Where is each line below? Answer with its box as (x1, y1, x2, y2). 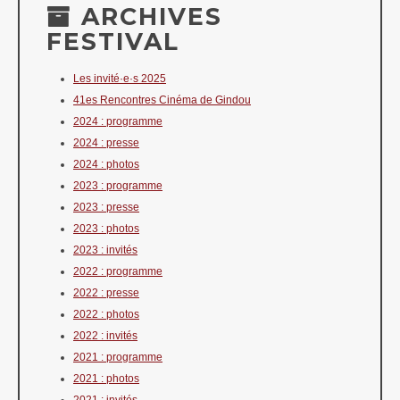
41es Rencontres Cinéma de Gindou (73, 94, 251, 107)
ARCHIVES (72, 2, 222, 32)
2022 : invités (73, 329, 137, 343)
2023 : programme (73, 179, 162, 193)
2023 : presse (73, 201, 139, 214)
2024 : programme (73, 115, 162, 129)
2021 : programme (73, 351, 162, 364)
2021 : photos (73, 372, 139, 386)
